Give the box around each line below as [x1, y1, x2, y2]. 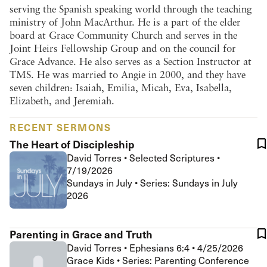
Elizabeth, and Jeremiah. [10, 95, 114, 107]
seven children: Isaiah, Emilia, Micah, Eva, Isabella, [10, 82, 232, 94]
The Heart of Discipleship [10, 136, 135, 151]
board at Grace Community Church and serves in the [10, 29, 237, 41]
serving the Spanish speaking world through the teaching [10, 3, 252, 15]
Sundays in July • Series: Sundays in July [67, 176, 238, 189]
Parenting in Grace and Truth [10, 226, 153, 241]
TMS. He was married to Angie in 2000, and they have [10, 69, 246, 80]
